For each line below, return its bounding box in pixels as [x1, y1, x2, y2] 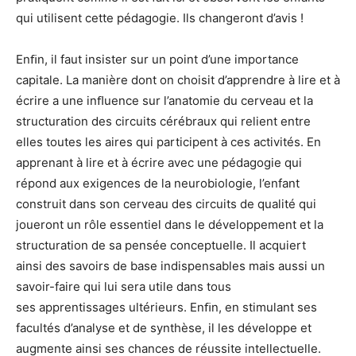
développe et [238, 320, 311, 335]
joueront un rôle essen [16, 217, 144, 232]
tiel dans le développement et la [144, 217, 323, 232]
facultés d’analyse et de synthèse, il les [16, 320, 238, 335]
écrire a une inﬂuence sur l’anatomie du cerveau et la [16, 93, 313, 108]
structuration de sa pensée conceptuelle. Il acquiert [16, 238, 306, 253]
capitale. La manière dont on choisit [16, 72, 218, 87]
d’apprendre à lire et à [218, 72, 340, 87]
